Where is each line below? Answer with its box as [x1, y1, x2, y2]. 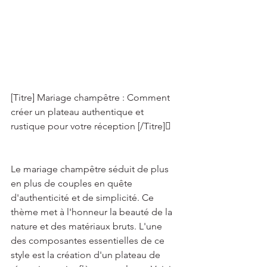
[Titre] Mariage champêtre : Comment [11, 92, 172, 103]
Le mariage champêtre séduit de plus [11, 163, 171, 175]
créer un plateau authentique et [11, 106, 146, 117]
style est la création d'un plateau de [11, 249, 163, 260]
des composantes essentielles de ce [11, 235, 167, 246]
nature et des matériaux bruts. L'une [11, 221, 164, 232]
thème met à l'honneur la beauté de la [11, 206, 175, 218]
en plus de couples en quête [11, 178, 135, 189]
